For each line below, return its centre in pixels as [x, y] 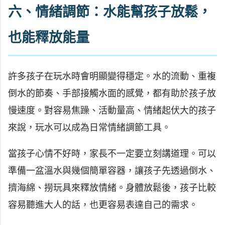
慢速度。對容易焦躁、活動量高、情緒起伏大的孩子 [112, 110]
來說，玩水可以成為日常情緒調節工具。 [89, 127]
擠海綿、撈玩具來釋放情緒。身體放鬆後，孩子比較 [112, 188]
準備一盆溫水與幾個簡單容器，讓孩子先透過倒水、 [112, 171]
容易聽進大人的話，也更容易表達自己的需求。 [103, 205]
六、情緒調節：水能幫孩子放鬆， [110, 12]
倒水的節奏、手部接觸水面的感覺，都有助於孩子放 [112, 93]
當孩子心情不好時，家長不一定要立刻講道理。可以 [112, 153]
